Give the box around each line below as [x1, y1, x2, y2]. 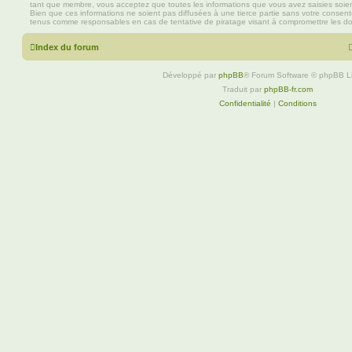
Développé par [163, 71, 218, 79]
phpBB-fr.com [264, 85, 313, 93]
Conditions [277, 99, 317, 108]
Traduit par [222, 85, 264, 93]
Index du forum [35, 42, 99, 52]
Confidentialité [218, 99, 271, 108]
